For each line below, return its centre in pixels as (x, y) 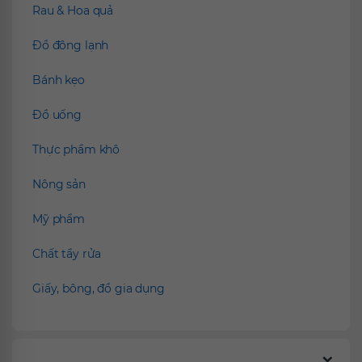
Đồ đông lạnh (71, 46)
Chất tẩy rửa (67, 254)
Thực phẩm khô (76, 150)
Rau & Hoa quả (73, 11)
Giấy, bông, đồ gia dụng (99, 289)
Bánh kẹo (59, 80)
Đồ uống (57, 115)
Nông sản (59, 185)
